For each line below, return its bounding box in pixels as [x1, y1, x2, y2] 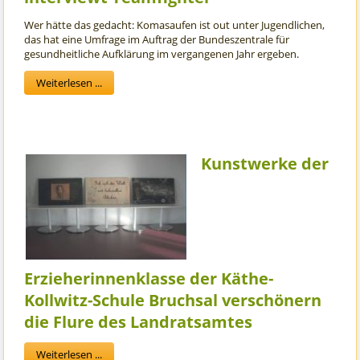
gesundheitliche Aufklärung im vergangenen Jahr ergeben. [24, 47, 300, 62]
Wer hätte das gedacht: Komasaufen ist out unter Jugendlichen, [24, 18, 325, 33]
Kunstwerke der [201, 153, 329, 175]
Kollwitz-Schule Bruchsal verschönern [24, 289, 322, 312]
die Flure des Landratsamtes [24, 311, 253, 333]
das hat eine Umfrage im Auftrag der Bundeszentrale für [24, 32, 290, 47]
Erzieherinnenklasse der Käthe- [24, 268, 274, 290]
